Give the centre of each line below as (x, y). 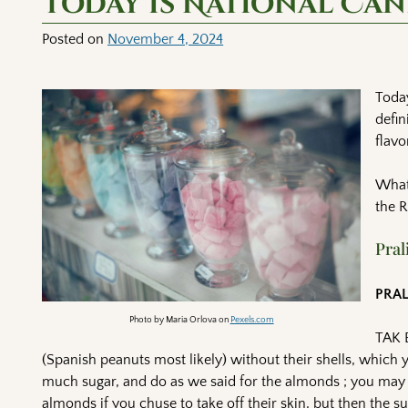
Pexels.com (252, 320)
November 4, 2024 (166, 39)
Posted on (75, 39)
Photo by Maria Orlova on (179, 320)
